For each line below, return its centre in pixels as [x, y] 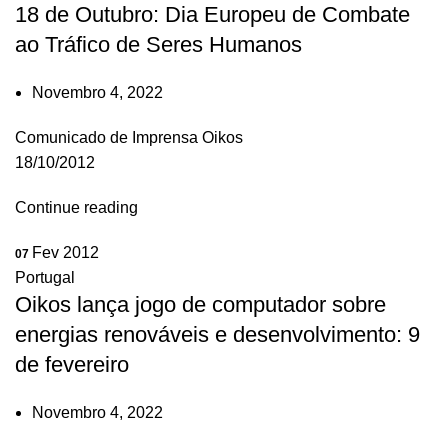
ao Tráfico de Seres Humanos [158, 44]
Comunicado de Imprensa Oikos [129, 137]
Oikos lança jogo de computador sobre [200, 304]
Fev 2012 [65, 252]
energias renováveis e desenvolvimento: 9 [217, 334]
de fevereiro [72, 364]
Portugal [45, 277]
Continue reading [76, 207]
